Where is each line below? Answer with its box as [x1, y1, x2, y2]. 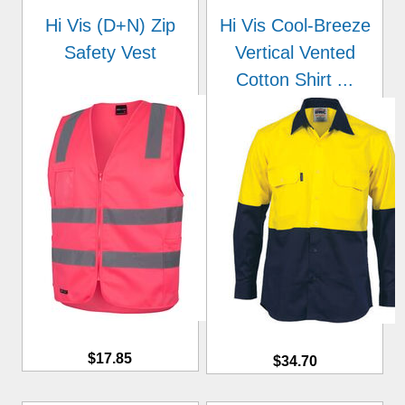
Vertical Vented [234, 42, 355, 62]
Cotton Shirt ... [236, 70, 354, 89]
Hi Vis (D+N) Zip [44, 15, 175, 35]
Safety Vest [63, 42, 156, 62]
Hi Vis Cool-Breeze [219, 15, 371, 35]
